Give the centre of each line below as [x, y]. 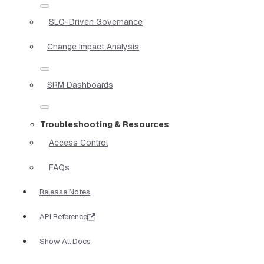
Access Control [78, 142]
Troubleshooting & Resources [105, 124]
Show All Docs [65, 241]
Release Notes [65, 192]
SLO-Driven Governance [96, 22]
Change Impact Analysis [93, 46]
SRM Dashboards [80, 85]
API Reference [63, 216]
